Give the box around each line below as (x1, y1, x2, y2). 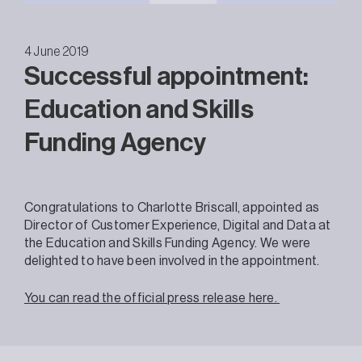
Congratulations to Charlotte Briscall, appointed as (24, 200, 320, 214)
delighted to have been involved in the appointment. (24, 254, 320, 267)
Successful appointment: (24, 63, 309, 90)
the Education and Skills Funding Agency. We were (24, 236, 311, 250)
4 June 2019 (24, 44, 90, 58)
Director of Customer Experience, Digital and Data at (24, 218, 331, 232)
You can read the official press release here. (24, 291, 277, 305)
